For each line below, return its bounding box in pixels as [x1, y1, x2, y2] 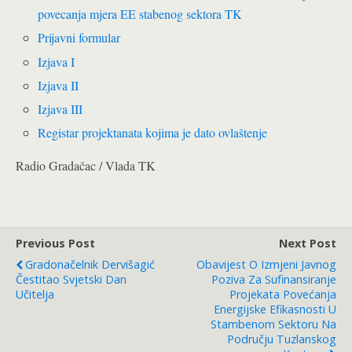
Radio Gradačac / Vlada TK [16, 157, 156, 174]
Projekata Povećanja [229, 287, 336, 302]
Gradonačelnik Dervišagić [25, 257, 155, 273]
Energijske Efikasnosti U [214, 302, 336, 317]
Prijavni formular [38, 29, 121, 46]
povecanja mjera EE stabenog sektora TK [38, 5, 247, 23]
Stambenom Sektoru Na [211, 317, 336, 332]
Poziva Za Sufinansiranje [211, 272, 336, 288]
